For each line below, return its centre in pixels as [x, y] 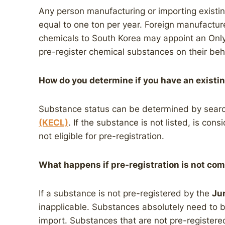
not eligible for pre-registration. [101, 136]
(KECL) [53, 123]
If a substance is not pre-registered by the [125, 193]
